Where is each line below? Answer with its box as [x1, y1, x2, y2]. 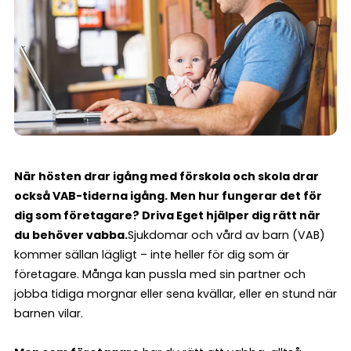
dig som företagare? [14, 207, 142, 223]
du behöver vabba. [14, 226, 128, 243]
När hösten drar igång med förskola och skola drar [14, 168, 319, 184]
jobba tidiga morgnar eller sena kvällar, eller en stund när [14, 285, 337, 302]
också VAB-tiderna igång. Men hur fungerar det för [14, 187, 322, 204]
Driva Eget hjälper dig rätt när [142, 207, 320, 223]
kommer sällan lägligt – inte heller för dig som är [14, 246, 289, 262]
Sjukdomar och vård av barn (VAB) [128, 226, 325, 243]
